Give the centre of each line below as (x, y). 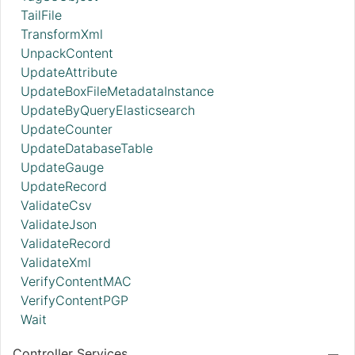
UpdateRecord (64, 187)
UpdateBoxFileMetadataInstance (117, 92)
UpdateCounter (67, 130)
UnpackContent (67, 53)
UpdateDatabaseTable (87, 149)
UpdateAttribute (69, 73)
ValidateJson (59, 225)
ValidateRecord (66, 244)
